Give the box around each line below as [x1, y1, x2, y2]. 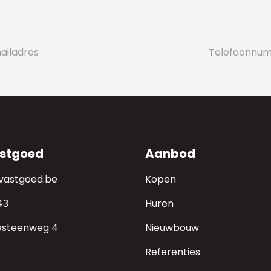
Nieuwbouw [145, 221, 199, 235]
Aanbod [145, 145, 195, 162]
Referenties [145, 245, 200, 259]
